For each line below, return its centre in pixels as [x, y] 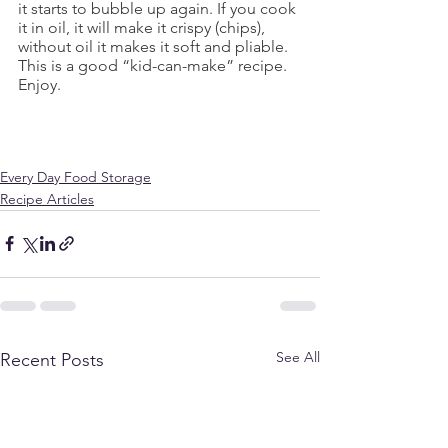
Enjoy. [39, 84]
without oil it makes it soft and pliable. [155, 46]
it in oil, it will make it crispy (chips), [143, 27]
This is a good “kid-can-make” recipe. [152, 65]
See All [298, 356]
